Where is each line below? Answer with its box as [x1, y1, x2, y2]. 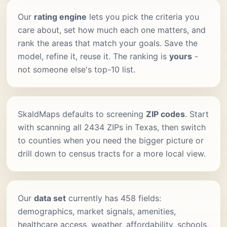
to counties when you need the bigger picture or [18, 135, 204, 145]
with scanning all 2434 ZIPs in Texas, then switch [18, 122, 206, 132]
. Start [185, 108, 209, 119]
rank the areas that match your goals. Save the [18, 37, 198, 48]
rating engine [34, 11, 87, 22]
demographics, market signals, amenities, [18, 206, 176, 216]
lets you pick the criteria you [87, 11, 199, 22]
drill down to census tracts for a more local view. [18, 148, 206, 159]
